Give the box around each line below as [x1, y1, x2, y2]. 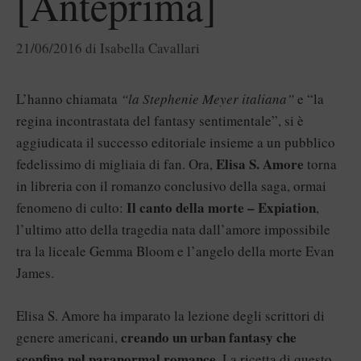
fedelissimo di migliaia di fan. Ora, [16, 155, 216, 173]
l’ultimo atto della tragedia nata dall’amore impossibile [16, 220, 330, 239]
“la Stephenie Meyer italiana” [121, 89, 294, 108]
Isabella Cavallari [100, 39, 200, 57]
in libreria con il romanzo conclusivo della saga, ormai [16, 176, 326, 195]
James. [16, 263, 54, 282]
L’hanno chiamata [16, 89, 121, 108]
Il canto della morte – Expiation [127, 197, 316, 218]
